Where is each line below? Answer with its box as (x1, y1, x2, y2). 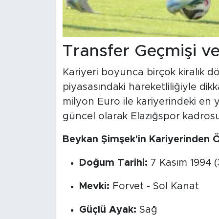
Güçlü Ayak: (79, 205, 136, 215)
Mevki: (79, 181, 109, 192)
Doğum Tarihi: (79, 158, 148, 168)
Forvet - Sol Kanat (109, 181, 199, 192)
